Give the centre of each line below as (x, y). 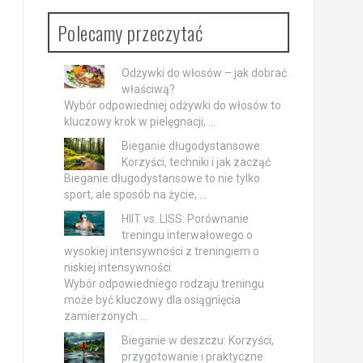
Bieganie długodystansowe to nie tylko (162, 179)
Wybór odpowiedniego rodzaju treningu (164, 284)
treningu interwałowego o (187, 235)
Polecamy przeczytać (130, 33)
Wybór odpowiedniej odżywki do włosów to (172, 106)
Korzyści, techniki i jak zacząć (196, 162)
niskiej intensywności (117, 268)
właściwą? (148, 90)
